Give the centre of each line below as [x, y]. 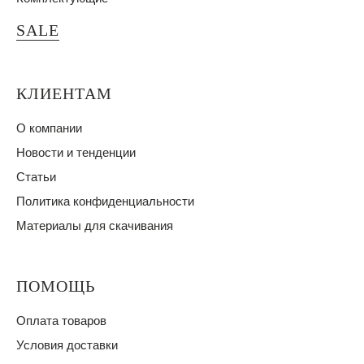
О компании [49, 128]
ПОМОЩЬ [56, 286]
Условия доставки [67, 345]
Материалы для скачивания [95, 225]
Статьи [36, 177]
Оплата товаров [61, 321]
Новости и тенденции [76, 152]
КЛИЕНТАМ [64, 93]
